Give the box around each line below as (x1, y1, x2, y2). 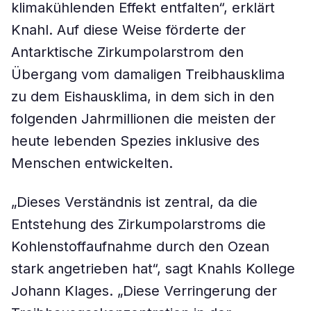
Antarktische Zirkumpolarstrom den (11, 44, 244, 60)
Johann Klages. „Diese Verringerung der (11, 283, 277, 299)
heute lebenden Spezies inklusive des (11, 133, 260, 149)
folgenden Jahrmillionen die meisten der (11, 110, 276, 127)
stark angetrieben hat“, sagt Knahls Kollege (11, 260, 295, 277)
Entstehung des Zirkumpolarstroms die (11, 216, 266, 233)
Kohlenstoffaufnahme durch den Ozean (11, 238, 269, 255)
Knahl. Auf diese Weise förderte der (11, 22, 246, 38)
